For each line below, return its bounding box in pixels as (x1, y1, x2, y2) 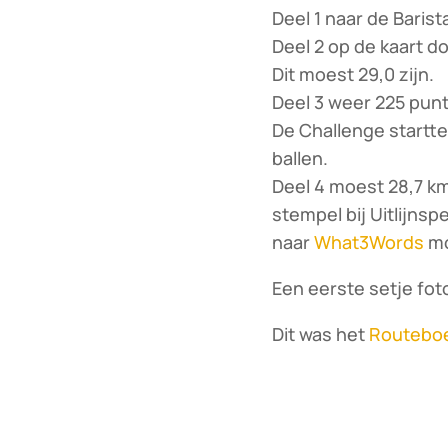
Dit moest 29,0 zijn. (271, 62, 434, 87)
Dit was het (271, 322, 369, 347)
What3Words (313, 230, 424, 255)
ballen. (271, 146, 328, 171)
